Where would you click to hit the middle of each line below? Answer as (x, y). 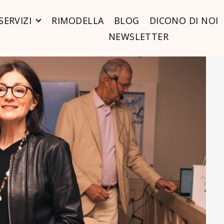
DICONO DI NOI (184, 20)
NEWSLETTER (138, 36)
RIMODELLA (78, 20)
